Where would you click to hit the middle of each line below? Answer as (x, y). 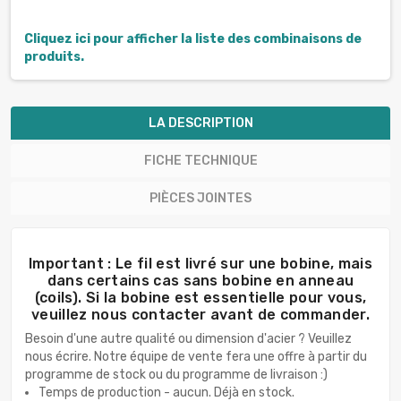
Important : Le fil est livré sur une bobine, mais (200, 264)
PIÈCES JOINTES (200, 199)
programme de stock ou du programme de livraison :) (176, 375)
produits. (54, 57)
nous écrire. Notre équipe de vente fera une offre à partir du (196, 357)
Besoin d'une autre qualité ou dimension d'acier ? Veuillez (188, 339)
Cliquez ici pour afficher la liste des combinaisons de (193, 39)
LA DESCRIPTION (200, 124)
